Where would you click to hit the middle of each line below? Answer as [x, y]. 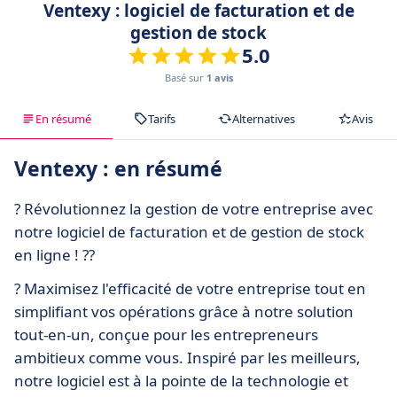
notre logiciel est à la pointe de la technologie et [181, 380]
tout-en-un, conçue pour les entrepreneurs [166, 334]
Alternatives [264, 118]
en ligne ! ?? [54, 254]
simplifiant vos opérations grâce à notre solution [184, 311]
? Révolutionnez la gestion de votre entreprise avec [194, 208]
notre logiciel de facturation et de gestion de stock [189, 231]
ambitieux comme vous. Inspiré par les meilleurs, [187, 357]
